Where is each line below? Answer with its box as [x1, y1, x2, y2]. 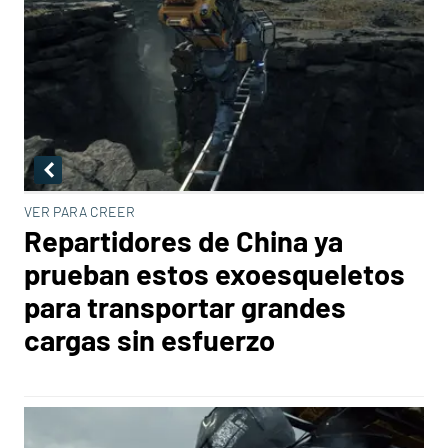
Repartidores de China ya [24, 223, 343, 258]
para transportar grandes [24, 289, 346, 324]
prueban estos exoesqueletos [24, 256, 405, 291]
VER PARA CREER [24, 203, 135, 220]
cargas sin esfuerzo [24, 322, 275, 357]
